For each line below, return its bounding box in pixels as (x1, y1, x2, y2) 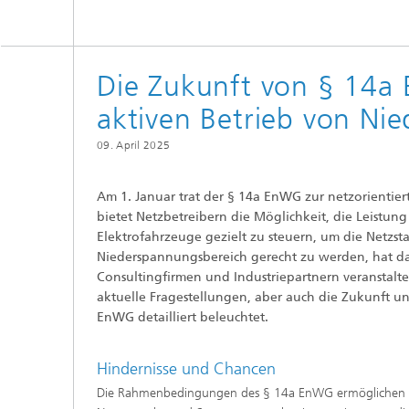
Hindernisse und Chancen (97, 359, 276, 379)
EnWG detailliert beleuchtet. (97, 309, 268, 325)
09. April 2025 (97, 139, 171, 152)
